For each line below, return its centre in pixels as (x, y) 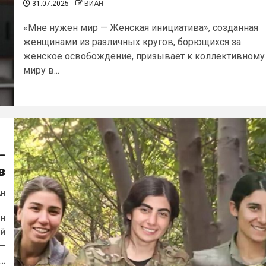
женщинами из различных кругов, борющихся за (132, 42)
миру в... (41, 70)
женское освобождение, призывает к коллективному (144, 56)
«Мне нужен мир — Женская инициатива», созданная (141, 28)
